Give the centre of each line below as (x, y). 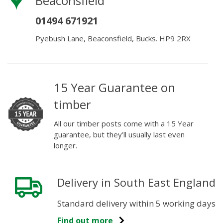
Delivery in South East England (136, 182)
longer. (65, 145)
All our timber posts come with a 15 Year (123, 123)
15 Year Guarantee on (114, 87)
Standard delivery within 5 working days (136, 203)
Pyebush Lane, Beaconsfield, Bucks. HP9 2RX (113, 38)
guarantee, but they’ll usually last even (119, 134)
